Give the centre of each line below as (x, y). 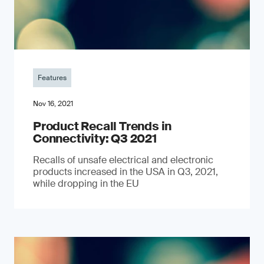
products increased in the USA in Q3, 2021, (126, 171)
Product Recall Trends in (103, 126)
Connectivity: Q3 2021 (95, 138)
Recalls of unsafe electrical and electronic (123, 160)
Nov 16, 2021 (53, 103)
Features (52, 77)
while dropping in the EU (86, 183)
